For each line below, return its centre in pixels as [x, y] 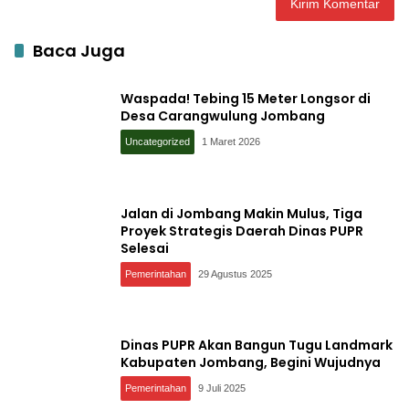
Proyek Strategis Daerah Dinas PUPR [242, 231]
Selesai [145, 248]
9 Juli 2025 [222, 388]
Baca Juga [79, 51]
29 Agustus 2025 [236, 273]
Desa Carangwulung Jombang [223, 116]
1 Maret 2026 [231, 142]
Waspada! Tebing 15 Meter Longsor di [246, 99]
